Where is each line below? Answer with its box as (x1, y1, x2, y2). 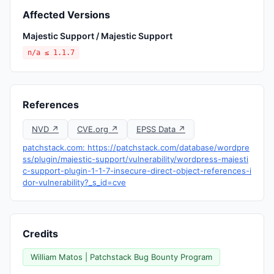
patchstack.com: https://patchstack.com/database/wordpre (23, 143, 250, 152)
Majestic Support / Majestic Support (23, 31, 172, 41)
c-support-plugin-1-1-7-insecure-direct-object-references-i (23, 166, 251, 176)
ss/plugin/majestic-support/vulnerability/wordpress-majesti (23, 154, 248, 164)
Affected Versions (23, 9, 110, 21)
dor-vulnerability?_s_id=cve (23, 177, 126, 187)
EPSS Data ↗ (136, 124, 185, 134)
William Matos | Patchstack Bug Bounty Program (31, 252, 212, 262)
